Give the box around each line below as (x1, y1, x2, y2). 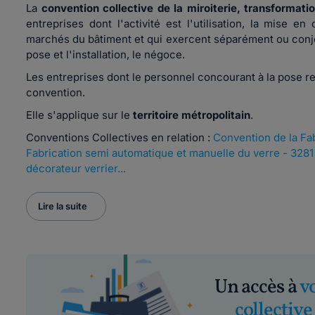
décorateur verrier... (26, 162, 126, 175)
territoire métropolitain (133, 108, 250, 122)
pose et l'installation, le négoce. (26, 48, 185, 61)
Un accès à (214, 274, 300, 301)
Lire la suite (38, 200, 87, 212)
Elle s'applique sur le (26, 108, 133, 122)
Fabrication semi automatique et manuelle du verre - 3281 (26, 146, 314, 160)
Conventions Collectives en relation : (26, 131, 213, 144)
